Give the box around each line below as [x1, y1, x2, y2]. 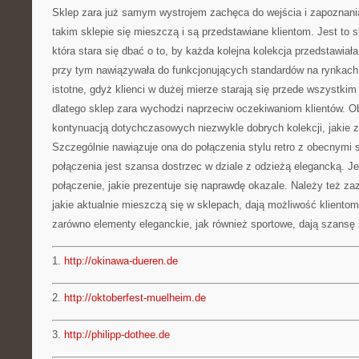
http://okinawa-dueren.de [64, 255, 178, 267]
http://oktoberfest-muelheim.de [64, 292, 206, 304]
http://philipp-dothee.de [64, 329, 170, 341]
